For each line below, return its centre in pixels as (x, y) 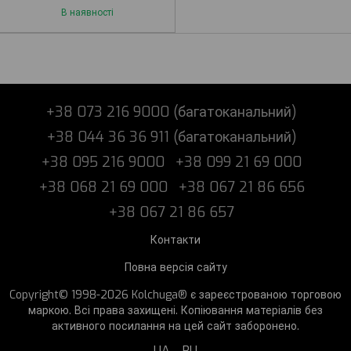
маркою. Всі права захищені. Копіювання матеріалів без (175, 311)
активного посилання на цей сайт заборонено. (175, 327)
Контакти (175, 241)
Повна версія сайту (175, 268)
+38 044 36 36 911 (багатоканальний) (172, 138)
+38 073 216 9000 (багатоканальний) (172, 112)
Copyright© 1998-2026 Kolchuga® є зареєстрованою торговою (175, 295)
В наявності (87, 13)
